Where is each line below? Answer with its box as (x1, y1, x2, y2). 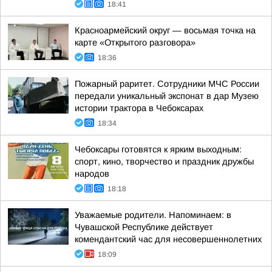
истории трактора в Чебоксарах (75, 103, 203, 113)
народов (75, 169, 109, 178)
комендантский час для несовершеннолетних (75, 234, 262, 244)
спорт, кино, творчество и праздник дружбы (75, 157, 254, 166)
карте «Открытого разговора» (75, 38, 195, 47)
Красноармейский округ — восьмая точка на (75, 25, 256, 35)
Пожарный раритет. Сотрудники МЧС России (75, 79, 259, 89)
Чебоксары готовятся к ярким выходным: (75, 144, 242, 154)
